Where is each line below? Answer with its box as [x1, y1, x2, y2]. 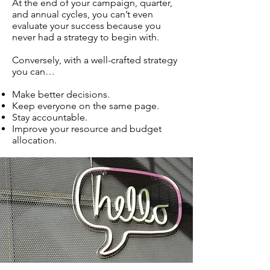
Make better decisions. [12, 89, 112, 100]
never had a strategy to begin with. [12, 31, 162, 43]
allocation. [12, 134, 59, 146]
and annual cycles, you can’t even [12, 8, 153, 20]
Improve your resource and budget [12, 123, 162, 134]
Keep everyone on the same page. [12, 100, 162, 111]
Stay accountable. [12, 111, 90, 123]
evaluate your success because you [12, 20, 161, 31]
